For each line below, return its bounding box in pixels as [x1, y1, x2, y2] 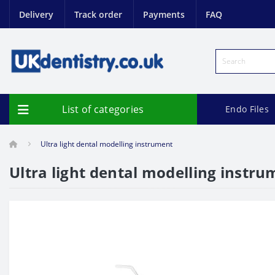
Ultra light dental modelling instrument [41, 139, 172, 149]
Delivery [19, 8, 53, 20]
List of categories [62, 103, 144, 116]
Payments [143, 8, 185, 20]
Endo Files [225, 103, 269, 115]
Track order [74, 8, 122, 20]
